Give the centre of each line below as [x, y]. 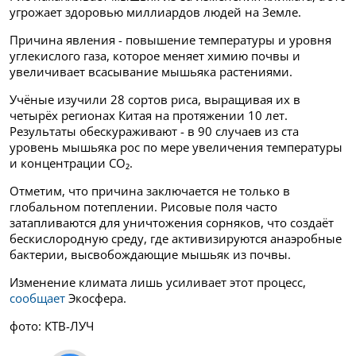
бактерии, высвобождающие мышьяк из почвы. [150, 254]
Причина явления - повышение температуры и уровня [170, 39]
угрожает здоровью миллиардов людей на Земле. [155, 12]
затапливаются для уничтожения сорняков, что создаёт [172, 222]
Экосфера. [96, 298]
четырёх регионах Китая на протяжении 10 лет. [149, 115]
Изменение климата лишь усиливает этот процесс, [158, 282]
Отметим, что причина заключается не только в [150, 190]
